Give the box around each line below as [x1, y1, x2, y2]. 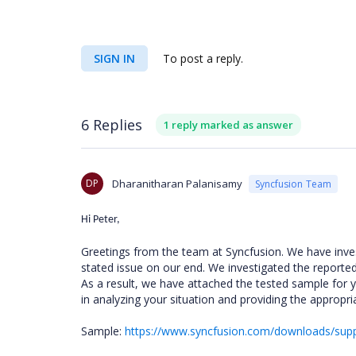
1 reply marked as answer [164, 118, 293, 132]
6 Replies [81, 114, 142, 134]
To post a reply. [160, 51, 243, 66]
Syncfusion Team [255, 176, 331, 191]
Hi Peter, [81, 214, 120, 226]
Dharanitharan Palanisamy [112, 176, 242, 191]
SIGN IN [94, 51, 135, 66]
